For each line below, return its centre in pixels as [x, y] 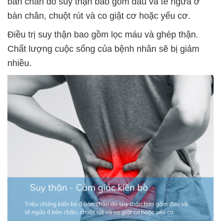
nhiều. [19, 63]
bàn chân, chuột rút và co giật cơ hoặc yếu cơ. [99, 16]
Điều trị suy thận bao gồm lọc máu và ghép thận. [103, 35]
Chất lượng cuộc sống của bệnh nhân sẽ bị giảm [103, 49]
